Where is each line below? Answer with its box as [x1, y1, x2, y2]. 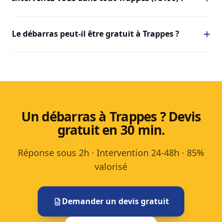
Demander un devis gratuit [61, 196, 169, 207]
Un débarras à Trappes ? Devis [21, 108, 201, 126]
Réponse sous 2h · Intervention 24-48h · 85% [18, 147, 204, 159]
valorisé [95, 161, 127, 173]
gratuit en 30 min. [57, 121, 165, 139]
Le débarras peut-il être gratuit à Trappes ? [12, 28, 179, 40]
